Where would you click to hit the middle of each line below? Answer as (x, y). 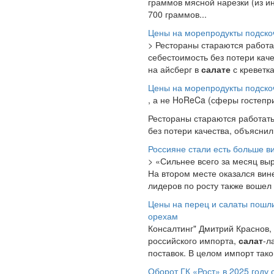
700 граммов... (177, 14)
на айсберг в (175, 69)
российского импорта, (193, 240)
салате (216, 69)
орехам (163, 216)
